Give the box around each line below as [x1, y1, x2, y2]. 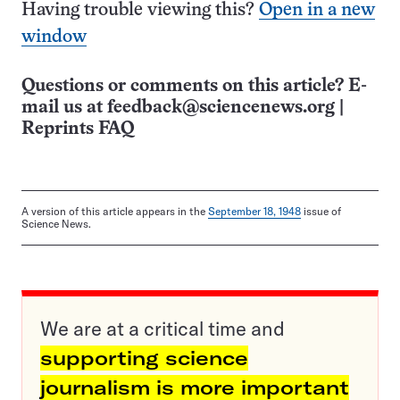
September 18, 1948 [208, 204, 301, 219]
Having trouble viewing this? [21, 2, 259, 20]
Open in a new [259, 2, 375, 20]
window [21, 29, 87, 46]
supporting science [40, 346, 248, 371]
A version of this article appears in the [21, 204, 208, 219]
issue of [301, 204, 341, 219]
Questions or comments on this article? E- [21, 78, 367, 96]
